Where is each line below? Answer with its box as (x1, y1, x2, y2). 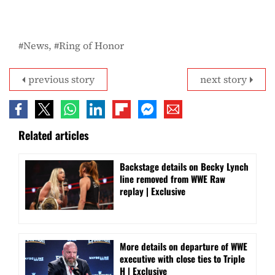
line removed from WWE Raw (120, 171, 225, 185)
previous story (28, 72, 95, 86)
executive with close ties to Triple (120, 251, 245, 265)
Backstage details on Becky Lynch (120, 159, 249, 173)
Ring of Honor (59, 38, 124, 52)
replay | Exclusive (120, 184, 185, 198)
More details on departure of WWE (120, 239, 247, 253)
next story (200, 72, 247, 86)
